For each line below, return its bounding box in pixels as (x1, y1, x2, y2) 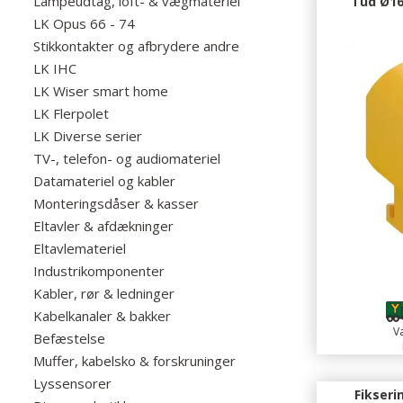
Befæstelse (33, 329, 105, 347)
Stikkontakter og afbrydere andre (33, 37, 239, 55)
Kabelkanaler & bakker (33, 307, 171, 325)
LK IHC (33, 59, 76, 77)
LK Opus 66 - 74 (33, 14, 135, 32)
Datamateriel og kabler (33, 172, 175, 190)
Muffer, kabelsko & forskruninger (33, 352, 236, 370)
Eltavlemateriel (33, 239, 126, 257)
